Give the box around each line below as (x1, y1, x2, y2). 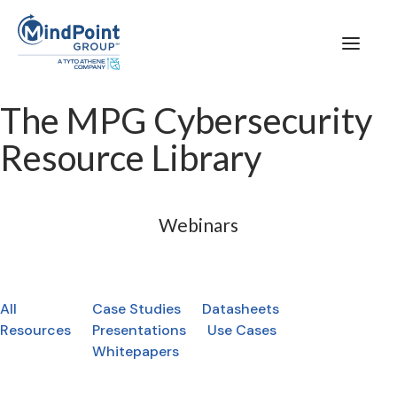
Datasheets (202, 300, 279, 319)
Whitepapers (92, 342, 179, 362)
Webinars (159, 214, 238, 237)
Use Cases (207, 321, 276, 340)
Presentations (92, 321, 186, 340)
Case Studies (92, 300, 181, 319)
